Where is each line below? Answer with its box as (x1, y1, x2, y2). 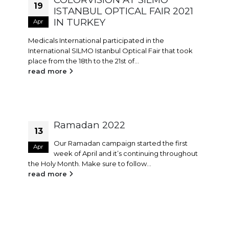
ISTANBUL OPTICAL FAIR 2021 (54, 5, 193, 17)
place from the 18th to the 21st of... (28, 57, 139, 65)
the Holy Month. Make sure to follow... (28, 159, 151, 168)
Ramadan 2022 (54, 119, 125, 131)
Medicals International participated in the (28, 36, 164, 45)
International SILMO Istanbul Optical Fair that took (28, 47, 193, 55)
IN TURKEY (54, 16, 105, 29)
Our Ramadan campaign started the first (54, 139, 188, 148)
